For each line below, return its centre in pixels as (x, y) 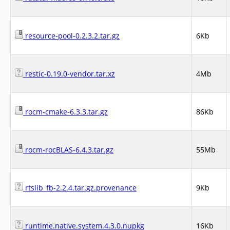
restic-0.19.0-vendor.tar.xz (69, 74)
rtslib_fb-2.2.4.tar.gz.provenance (80, 188)
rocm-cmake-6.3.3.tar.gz (65, 112)
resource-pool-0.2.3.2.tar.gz (71, 36)
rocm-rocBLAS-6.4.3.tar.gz (68, 150)
